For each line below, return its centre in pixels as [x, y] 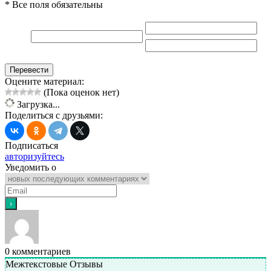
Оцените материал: [44, 82]
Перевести [29, 70]
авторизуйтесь [34, 157]
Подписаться [31, 146]
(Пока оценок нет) [80, 93]
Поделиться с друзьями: [54, 116]
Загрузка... [37, 105]
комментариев [40, 252]
